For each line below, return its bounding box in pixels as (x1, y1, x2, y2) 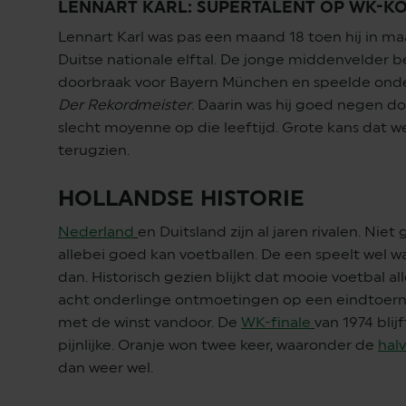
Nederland (58, 223, 134, 240)
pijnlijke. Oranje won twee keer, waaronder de (58, 336, 378, 353)
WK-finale (241, 314, 311, 331)
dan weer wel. (58, 359, 157, 376)
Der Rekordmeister (58, 96, 191, 113)
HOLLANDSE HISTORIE (58, 185, 311, 211)
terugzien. (58, 141, 133, 159)
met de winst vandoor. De (58, 314, 241, 331)
